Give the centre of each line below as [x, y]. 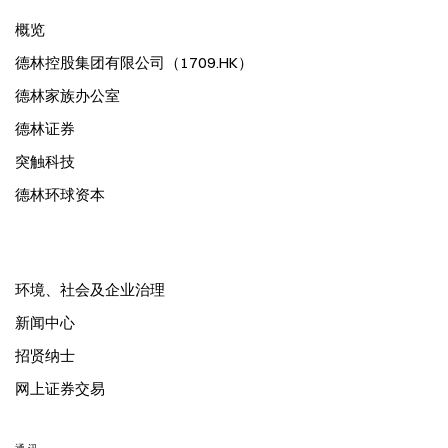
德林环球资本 [60, 194]
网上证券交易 [60, 388]
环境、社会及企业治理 [90, 289]
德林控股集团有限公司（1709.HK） [134, 62]
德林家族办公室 [67, 95]
